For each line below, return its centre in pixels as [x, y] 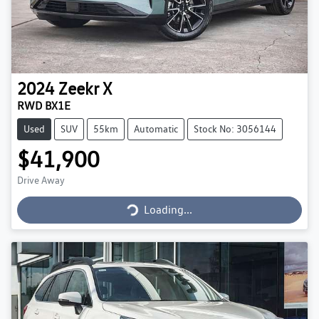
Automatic [156, 129]
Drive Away [41, 181]
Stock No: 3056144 [235, 129]
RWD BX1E [44, 106]
